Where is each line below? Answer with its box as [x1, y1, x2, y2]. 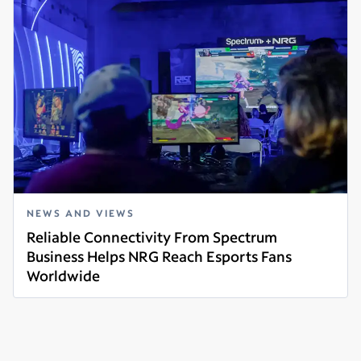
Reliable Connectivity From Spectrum [27, 227, 277, 247]
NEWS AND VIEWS [27, 207, 135, 220]
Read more [26, 285, 90, 303]
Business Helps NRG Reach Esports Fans [27, 247, 292, 267]
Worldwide [27, 266, 100, 286]
